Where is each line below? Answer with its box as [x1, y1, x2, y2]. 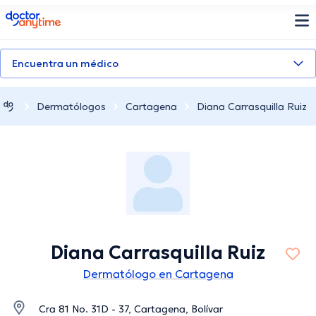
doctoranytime [5, 9, 85, 23]
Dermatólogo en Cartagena [83, 267, 233, 281]
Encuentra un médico [12, 57, 119, 70]
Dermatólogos [37, 99, 106, 113]
